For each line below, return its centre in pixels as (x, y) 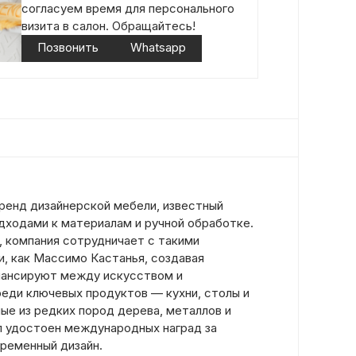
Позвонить (68, 47)
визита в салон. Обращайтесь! (108, 26)
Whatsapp (158, 47)
